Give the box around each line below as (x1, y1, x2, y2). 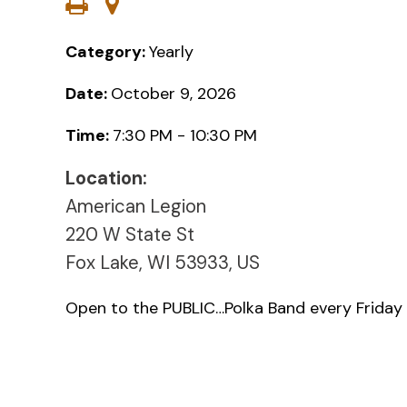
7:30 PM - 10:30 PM (113, 124, 257, 146)
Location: (65, 165, 147, 190)
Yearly (149, 40, 194, 63)
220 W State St (65, 222, 194, 246)
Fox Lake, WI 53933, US (65, 250, 260, 274)
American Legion (65, 194, 206, 218)
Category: (65, 40, 149, 63)
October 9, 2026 (111, 82, 236, 104)
